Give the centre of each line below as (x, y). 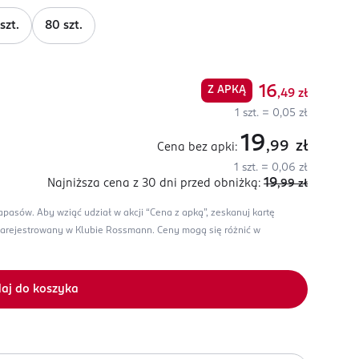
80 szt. (64, 26)
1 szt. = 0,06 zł (271, 168)
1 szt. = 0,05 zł (271, 113)
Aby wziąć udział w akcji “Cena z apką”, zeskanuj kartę (156, 213)
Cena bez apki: (197, 147)
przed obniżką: (220, 184)
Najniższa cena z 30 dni (112, 184)
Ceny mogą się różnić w (209, 231)
